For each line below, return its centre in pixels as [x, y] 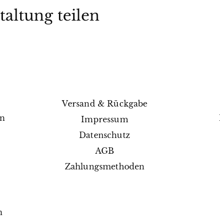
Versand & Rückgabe [105, 104]
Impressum [105, 119]
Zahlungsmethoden [105, 166]
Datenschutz [105, 135]
